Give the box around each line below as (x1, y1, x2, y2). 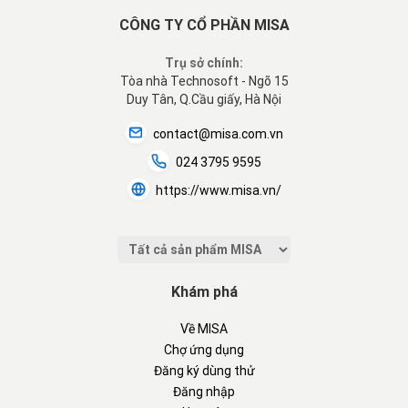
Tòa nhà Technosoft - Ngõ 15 (119, 74, 289, 88)
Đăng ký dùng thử (153, 363, 255, 378)
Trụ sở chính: (165, 56, 243, 70)
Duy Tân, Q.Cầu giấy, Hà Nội (127, 92, 281, 107)
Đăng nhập (173, 384, 235, 399)
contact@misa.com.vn (153, 126, 283, 141)
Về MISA (180, 321, 228, 336)
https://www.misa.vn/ (155, 182, 281, 198)
